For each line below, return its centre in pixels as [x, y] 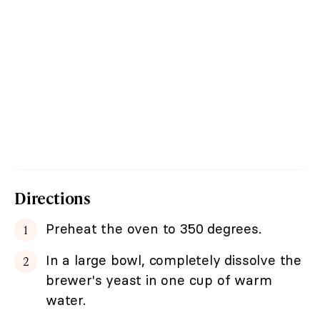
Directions [52, 199]
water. [66, 300]
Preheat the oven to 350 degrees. [154, 229]
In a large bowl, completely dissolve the [174, 260]
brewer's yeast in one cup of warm [159, 280]
